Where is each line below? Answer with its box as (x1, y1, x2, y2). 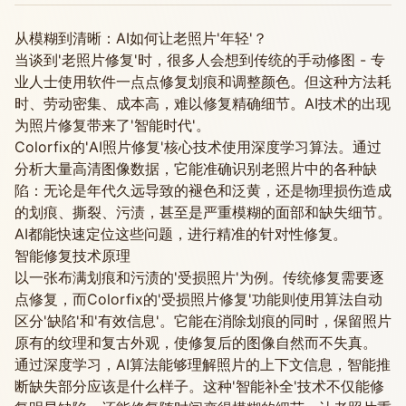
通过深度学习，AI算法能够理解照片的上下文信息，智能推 (14, 355, 391, 373)
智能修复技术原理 (14, 246, 130, 265)
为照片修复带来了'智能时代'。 (14, 116, 210, 134)
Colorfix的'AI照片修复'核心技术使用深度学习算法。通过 (14, 138, 382, 156)
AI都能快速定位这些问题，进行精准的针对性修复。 (14, 225, 347, 243)
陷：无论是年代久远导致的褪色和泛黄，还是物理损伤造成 (14, 181, 391, 199)
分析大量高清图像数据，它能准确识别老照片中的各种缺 (14, 159, 377, 178)
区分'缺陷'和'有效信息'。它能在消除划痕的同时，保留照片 (14, 312, 391, 330)
